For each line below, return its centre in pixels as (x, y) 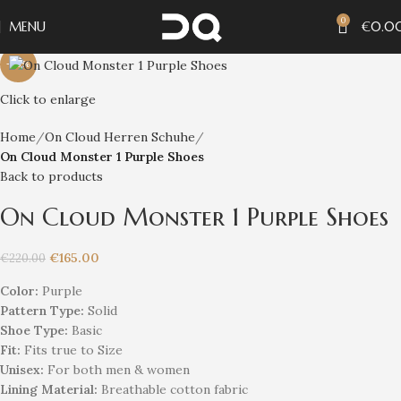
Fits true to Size (72, 350)
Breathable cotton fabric (173, 389)
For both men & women (117, 370)
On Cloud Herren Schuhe (120, 137)
